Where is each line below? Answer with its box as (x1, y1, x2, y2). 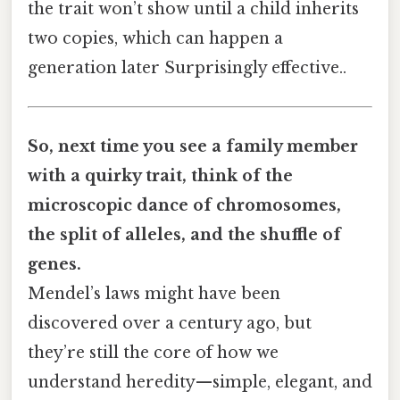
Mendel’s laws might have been (28, 283, 280, 304)
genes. (28, 254, 81, 274)
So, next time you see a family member (28, 136, 358, 156)
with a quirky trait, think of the (28, 165, 293, 186)
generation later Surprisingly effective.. (28, 58, 346, 79)
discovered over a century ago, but (28, 312, 312, 333)
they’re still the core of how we (28, 342, 279, 362)
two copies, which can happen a (28, 29, 283, 49)
